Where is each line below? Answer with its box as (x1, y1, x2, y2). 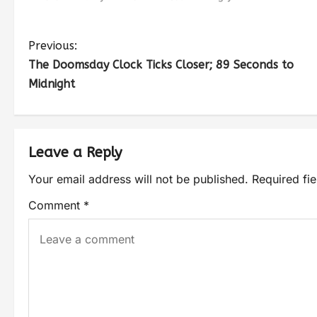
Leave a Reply (28, 144, 122, 161)
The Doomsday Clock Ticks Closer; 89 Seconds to (28, 57, 294, 71)
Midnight (28, 76, 75, 91)
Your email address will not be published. (28, 171, 248, 186)
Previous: (28, 38, 77, 52)
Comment (28, 197, 83, 212)
